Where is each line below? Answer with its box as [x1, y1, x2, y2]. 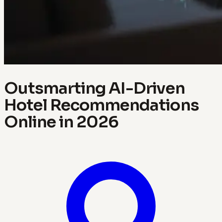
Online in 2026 [4, 111, 119, 132]
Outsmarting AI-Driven [4, 78, 185, 98]
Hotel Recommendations [4, 95, 199, 115]
